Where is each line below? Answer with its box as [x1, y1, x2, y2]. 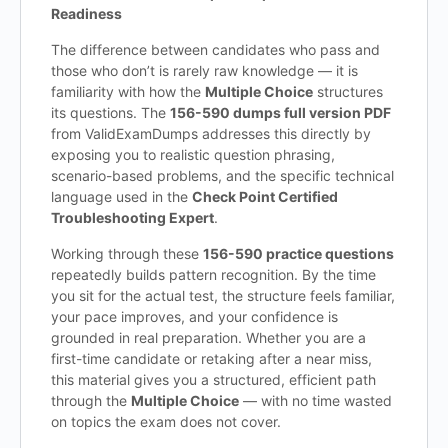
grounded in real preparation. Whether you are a [51, 329, 366, 346]
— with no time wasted [239, 392, 392, 409]
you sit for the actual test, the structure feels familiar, [51, 287, 395, 304]
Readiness [51, 5, 122, 22]
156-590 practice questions [203, 245, 394, 262]
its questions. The [51, 104, 170, 121]
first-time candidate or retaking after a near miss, [51, 350, 372, 367]
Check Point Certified [192, 188, 338, 205]
